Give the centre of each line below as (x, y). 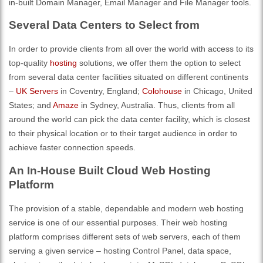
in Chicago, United (217, 91)
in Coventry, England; (100, 91)
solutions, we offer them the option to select (159, 63)
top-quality (29, 63)
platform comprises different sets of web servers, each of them (125, 236)
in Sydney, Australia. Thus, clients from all (157, 105)
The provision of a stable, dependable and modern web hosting (126, 208)
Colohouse (162, 91)
